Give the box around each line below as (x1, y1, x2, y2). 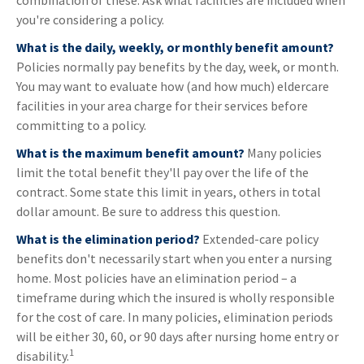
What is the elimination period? (16, 231, 200, 248)
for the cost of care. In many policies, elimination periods (16, 309, 333, 326)
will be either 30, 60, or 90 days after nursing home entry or (16, 328, 339, 345)
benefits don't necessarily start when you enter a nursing (16, 250, 332, 267)
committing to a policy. (16, 117, 146, 134)
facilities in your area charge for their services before (16, 97, 308, 115)
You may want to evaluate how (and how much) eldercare (16, 78, 329, 95)
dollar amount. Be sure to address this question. (16, 203, 280, 220)
